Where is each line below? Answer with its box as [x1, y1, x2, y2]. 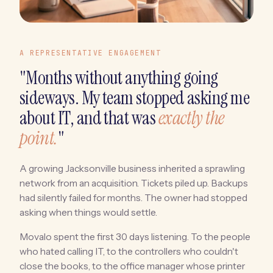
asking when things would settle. [19, 206, 157, 218]
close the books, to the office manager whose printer [19, 260, 245, 272]
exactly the [158, 105, 224, 130]
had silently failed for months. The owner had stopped [19, 191, 247, 204]
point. [19, 126, 58, 150]
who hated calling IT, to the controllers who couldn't [19, 245, 238, 257]
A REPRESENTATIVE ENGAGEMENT [19, 48, 161, 57]
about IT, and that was [19, 105, 158, 130]
